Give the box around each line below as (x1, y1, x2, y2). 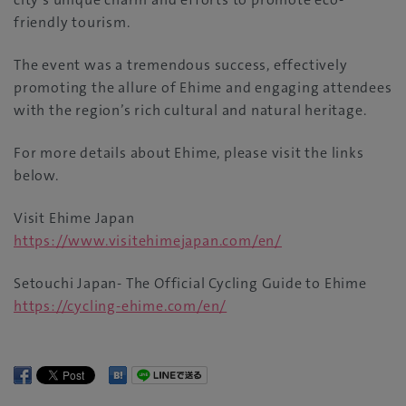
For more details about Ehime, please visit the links (14, 143, 364, 163)
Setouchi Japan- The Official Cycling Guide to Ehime (14, 274, 367, 294)
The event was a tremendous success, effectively (14, 55, 348, 75)
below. (14, 166, 59, 186)
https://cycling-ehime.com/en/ (14, 296, 227, 316)
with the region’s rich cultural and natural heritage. (14, 101, 367, 121)
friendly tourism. (14, 13, 130, 33)
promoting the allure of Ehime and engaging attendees (14, 78, 392, 98)
